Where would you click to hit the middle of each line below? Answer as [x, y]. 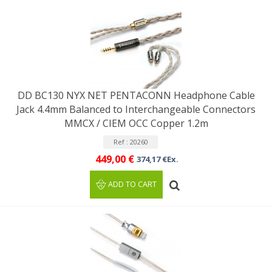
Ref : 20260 [131, 142]
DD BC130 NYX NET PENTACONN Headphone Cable [136, 96]
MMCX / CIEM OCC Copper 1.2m [136, 124]
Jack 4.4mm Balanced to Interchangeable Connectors [136, 110]
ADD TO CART [133, 185]
